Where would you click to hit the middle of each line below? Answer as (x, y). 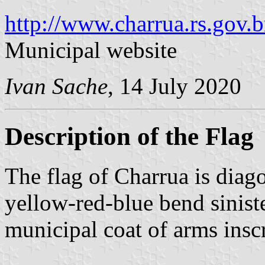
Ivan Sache (56, 86)
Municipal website (91, 50)
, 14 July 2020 (174, 86)
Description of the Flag (129, 136)
